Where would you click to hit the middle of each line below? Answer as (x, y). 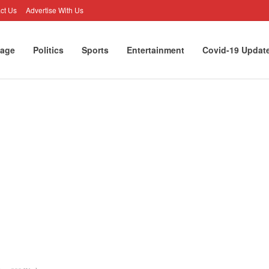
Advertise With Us (55, 10)
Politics (48, 50)
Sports (95, 50)
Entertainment (156, 50)
